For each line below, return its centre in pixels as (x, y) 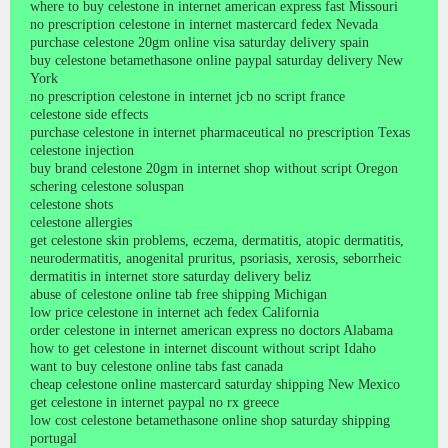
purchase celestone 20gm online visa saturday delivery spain (199, 42)
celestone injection (82, 150)
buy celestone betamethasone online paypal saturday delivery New (216, 60)
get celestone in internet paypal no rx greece (154, 402)
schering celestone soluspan (107, 186)
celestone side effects (89, 114)
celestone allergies (81, 222)
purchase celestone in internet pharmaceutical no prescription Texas (220, 132)
